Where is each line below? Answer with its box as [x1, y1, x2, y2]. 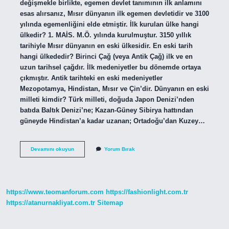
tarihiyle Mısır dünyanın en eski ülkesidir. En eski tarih [19, 41, 193, 50]
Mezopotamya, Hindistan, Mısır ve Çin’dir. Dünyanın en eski [19, 84, 209, 93]
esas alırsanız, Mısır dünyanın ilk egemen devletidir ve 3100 [19, 9, 209, 17]
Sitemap [97, 199, 123, 207]
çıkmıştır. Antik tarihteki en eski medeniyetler [19, 74, 163, 82]
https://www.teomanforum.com [6, 188, 104, 196]
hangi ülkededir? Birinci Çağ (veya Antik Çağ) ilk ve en [19, 52, 193, 60]
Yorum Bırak [104, 146, 135, 152]
